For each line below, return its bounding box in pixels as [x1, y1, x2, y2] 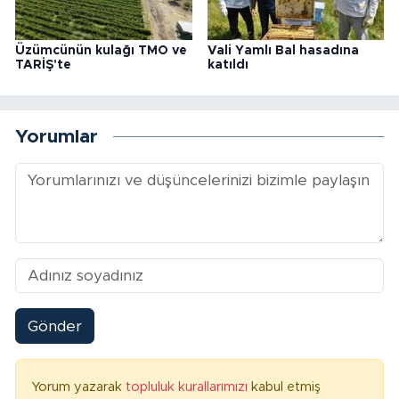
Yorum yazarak [31, 380, 126, 395]
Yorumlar [15, 126, 98, 146]
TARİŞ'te [15, 59, 71, 72]
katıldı [207, 59, 248, 72]
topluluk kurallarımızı [126, 380, 251, 395]
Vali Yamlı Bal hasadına [207, 45, 359, 58]
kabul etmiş [251, 380, 321, 395]
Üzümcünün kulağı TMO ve [15, 45, 187, 58]
